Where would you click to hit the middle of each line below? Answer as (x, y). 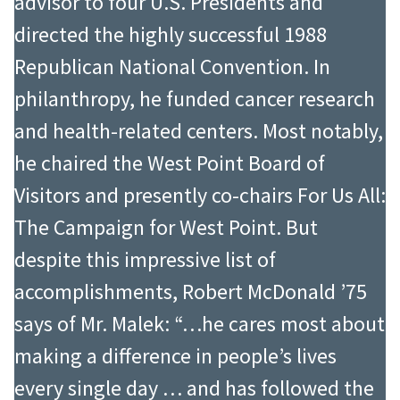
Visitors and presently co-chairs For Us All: (200, 196)
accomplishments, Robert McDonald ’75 (191, 292)
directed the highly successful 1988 (171, 35)
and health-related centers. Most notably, (199, 131)
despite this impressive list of (145, 260)
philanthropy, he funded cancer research (195, 99)
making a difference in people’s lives (175, 356)
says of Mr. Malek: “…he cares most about (200, 324)
